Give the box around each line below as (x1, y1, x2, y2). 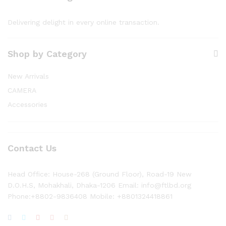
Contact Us (8, 143, 56, 153)
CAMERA (8, 86, 36, 94)
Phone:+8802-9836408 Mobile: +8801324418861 (8, 192, 173, 200)
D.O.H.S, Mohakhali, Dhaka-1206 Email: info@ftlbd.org (8, 181, 191, 189)
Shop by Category (8, 48, 87, 59)
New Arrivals (8, 72, 49, 80)
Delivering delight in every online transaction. (8, 18, 159, 26)
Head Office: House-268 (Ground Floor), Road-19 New (8, 170, 192, 178)
